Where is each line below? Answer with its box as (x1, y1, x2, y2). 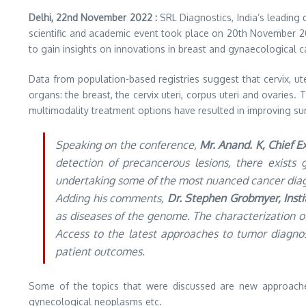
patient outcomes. (55, 245, 145, 258)
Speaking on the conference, (55, 138, 200, 152)
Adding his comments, (55, 191, 167, 205)
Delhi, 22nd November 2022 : (29, 12, 161, 23)
